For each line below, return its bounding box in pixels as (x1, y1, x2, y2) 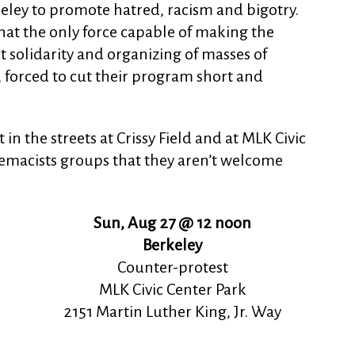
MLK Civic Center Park (98, 280, 246, 298)
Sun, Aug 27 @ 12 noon (94, 213, 252, 231)
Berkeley (143, 235, 203, 254)
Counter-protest (116, 258, 228, 276)
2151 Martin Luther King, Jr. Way (63, 302, 282, 320)
